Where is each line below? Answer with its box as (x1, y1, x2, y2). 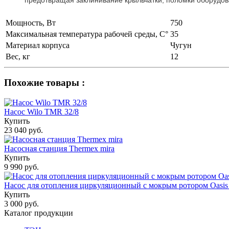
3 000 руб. (4, 199, 39, 209)
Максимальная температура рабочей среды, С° (6, 29, 168, 38)
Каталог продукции (4, 209, 73, 218)
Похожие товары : (4, 77, 85, 88)
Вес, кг (6, 52, 30, 61)
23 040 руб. (4, 126, 43, 135)
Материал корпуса (6, 40, 70, 50)
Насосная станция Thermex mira (4, 144, 114, 153)
